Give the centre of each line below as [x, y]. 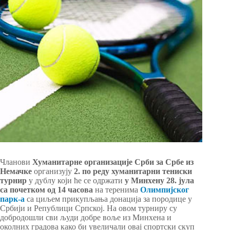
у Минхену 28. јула [159, 181]
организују [53, 171]
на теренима [117, 190]
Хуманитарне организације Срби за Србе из [113, 162]
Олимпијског [165, 190]
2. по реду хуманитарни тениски [133, 171]
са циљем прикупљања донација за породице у [108, 199]
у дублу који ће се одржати [76, 181]
